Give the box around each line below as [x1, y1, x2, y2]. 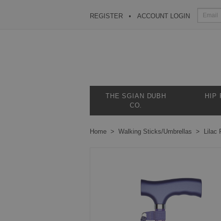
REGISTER [90, 12, 123, 20]
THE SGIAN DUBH [106, 92, 166, 100]
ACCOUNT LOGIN [137, 12, 190, 20]
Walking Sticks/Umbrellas [118, 128, 192, 135]
